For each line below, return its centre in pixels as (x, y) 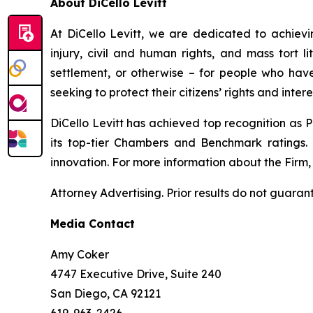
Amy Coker (80, 255)
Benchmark (232, 143)
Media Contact (93, 224)
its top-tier (82, 143)
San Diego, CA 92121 (105, 294)
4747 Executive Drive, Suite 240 (136, 274)
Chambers (141, 143)
